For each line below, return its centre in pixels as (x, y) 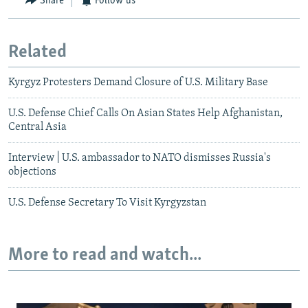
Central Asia (37, 128)
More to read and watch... (105, 256)
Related (37, 52)
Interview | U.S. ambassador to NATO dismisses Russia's (140, 158)
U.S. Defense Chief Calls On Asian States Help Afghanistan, (145, 114)
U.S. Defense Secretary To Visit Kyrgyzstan (107, 203)
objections (32, 172)
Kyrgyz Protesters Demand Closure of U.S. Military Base (138, 83)
